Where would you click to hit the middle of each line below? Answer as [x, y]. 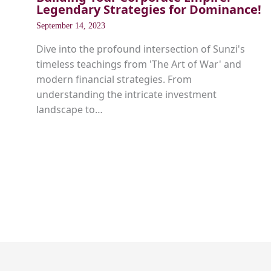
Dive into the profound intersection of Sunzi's [141, 49]
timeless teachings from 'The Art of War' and [139, 64]
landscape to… [70, 110]
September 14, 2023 [71, 26]
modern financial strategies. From [114, 80]
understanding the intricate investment [126, 95]
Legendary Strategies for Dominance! [149, 10]
